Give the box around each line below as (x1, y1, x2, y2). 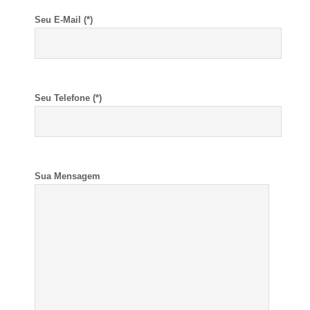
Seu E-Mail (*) (35, 14, 93, 25)
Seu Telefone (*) (35, 92, 102, 103)
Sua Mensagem (35, 170, 100, 181)
